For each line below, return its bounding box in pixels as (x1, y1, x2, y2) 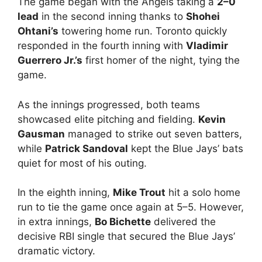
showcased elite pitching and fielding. (18, 113, 198, 125)
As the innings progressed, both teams (18, 98, 200, 111)
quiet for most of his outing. (18, 157, 147, 169)
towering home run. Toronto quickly (58, 25, 227, 37)
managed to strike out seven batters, (65, 127, 242, 140)
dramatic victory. (18, 245, 95, 257)
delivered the (151, 216, 216, 228)
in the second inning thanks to (39, 11, 186, 23)
